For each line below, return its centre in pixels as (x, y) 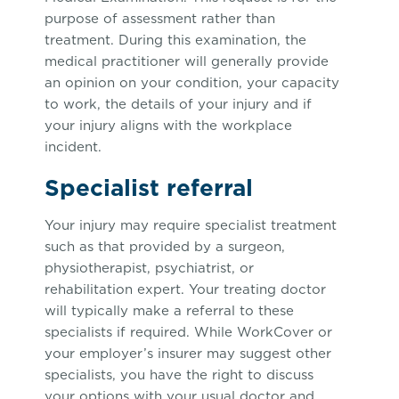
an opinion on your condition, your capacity (192, 83)
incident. (73, 147)
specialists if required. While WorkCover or (188, 332)
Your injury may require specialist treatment (191, 225)
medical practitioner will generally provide (187, 61)
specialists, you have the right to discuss (179, 375)
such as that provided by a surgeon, (165, 247)
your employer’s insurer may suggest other (188, 354)
